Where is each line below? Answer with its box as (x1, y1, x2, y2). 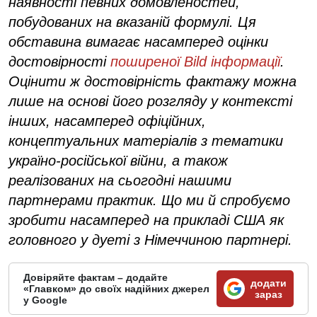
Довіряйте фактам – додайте (23, 271, 168, 283)
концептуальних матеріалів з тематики (8, 132, 283, 149)
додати (250, 277, 287, 289)
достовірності (8, 53, 110, 69)
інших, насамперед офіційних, (8, 113, 206, 129)
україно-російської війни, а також (8, 152, 228, 168)
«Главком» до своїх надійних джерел (23, 282, 209, 294)
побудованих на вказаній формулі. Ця (8, 13, 256, 30)
